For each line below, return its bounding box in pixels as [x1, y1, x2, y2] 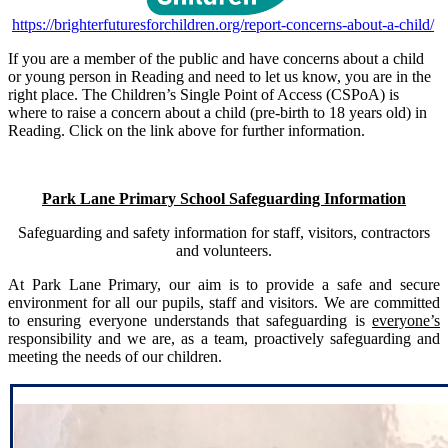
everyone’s [372, 312, 440, 330]
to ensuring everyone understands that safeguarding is [8, 312, 372, 330]
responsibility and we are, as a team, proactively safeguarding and [8, 330, 440, 348]
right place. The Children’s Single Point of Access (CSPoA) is [8, 86, 399, 104]
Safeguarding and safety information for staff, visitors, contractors [18, 224, 430, 242]
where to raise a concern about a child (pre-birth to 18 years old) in [8, 104, 427, 122]
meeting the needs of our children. [8, 348, 222, 366]
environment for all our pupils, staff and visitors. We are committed [8, 294, 440, 312]
